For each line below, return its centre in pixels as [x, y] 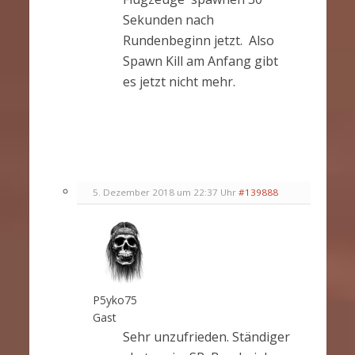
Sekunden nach [168, 19]
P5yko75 [115, 300]
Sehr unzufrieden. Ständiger [206, 336]
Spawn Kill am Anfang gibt [200, 61]
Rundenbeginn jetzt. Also [198, 40]
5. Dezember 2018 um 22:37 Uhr [164, 192]
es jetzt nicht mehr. [179, 81]
